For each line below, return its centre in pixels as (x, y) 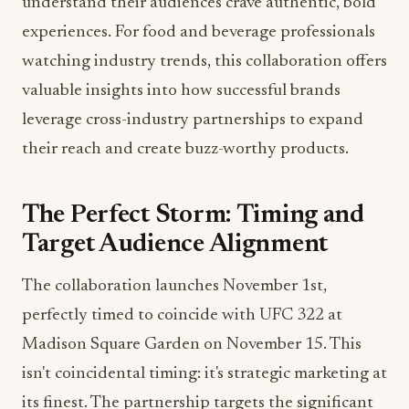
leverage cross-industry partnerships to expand (193, 121)
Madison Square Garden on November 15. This (192, 345)
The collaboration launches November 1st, (174, 287)
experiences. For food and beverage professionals (199, 33)
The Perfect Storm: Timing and (193, 216)
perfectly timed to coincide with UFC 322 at (182, 316)
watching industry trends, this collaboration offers (204, 62)
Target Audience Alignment (175, 245)
